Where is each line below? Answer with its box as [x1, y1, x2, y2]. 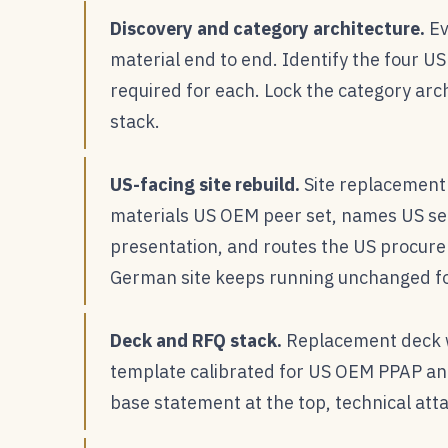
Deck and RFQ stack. [110, 328, 282, 352]
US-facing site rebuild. [110, 172, 300, 196]
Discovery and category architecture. [110, 16, 425, 40]
